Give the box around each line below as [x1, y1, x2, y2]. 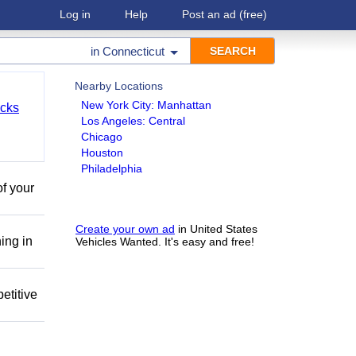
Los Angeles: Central [81, 114, 185, 127]
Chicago [81, 130, 122, 143]
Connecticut [103, 44, 164, 58]
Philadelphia [81, 162, 142, 175]
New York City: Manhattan [81, 99, 211, 111]
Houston [81, 146, 123, 159]
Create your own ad [75, 222, 175, 235]
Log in [60, 8, 91, 21]
